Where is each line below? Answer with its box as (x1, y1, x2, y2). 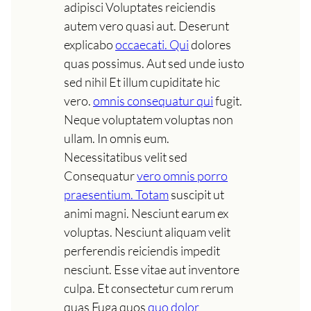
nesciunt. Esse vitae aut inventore (64, 261, 239, 277)
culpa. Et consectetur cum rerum (64, 280, 233, 296)
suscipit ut (169, 186, 224, 202)
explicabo (64, 36, 115, 52)
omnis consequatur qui (93, 92, 213, 108)
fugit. (213, 92, 242, 108)
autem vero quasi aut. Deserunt (64, 17, 229, 33)
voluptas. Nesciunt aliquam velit (64, 224, 230, 239)
